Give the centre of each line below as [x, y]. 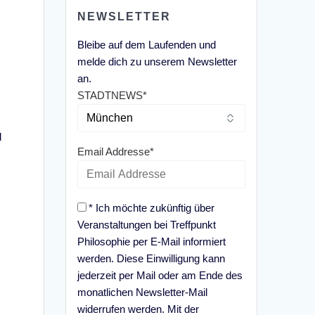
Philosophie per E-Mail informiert [152, 241]
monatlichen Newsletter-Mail [143, 292]
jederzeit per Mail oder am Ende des [160, 275]
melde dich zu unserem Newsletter [157, 61]
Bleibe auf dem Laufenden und [147, 44]
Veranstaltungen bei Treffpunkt [147, 224]
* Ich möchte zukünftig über [152, 207]
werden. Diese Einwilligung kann [152, 258]
